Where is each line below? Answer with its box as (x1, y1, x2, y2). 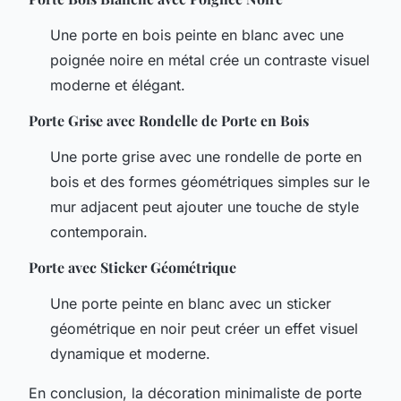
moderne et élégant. (50, 75, 185, 94)
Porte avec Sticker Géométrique (29, 257, 236, 277)
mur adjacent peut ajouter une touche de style (50, 197, 359, 216)
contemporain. (50, 222, 148, 241)
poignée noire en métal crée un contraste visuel (50, 50, 370, 69)
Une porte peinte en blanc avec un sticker (50, 294, 331, 312)
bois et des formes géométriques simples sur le (50, 172, 370, 191)
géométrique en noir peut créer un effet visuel (50, 319, 358, 337)
